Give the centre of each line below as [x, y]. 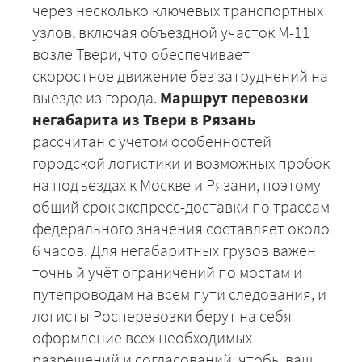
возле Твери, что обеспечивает [141, 53]
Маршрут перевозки [234, 97]
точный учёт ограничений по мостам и [167, 271]
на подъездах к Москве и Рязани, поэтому [177, 184]
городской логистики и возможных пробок [181, 162]
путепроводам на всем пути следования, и [179, 293]
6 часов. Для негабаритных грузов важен [174, 250]
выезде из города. [96, 97]
